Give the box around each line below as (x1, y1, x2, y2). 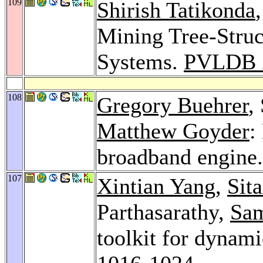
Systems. (97, 49, 184, 74)
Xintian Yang (97, 173, 215, 198)
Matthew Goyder (97, 118, 249, 143)
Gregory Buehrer (97, 92, 248, 117)
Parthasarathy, (97, 199, 230, 224)
